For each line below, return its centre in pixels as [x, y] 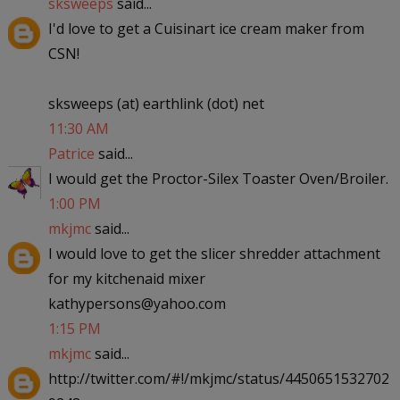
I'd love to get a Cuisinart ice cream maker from [206, 28]
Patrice [71, 153]
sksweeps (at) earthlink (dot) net [156, 103]
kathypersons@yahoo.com [137, 303]
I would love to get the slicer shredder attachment [214, 253]
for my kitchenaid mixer [126, 278]
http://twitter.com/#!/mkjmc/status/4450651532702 [218, 378]
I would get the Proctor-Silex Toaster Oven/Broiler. [218, 178]
